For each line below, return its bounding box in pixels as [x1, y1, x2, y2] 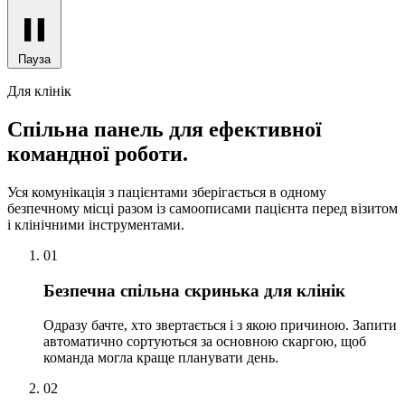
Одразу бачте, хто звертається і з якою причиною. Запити [43, 334, 397, 350]
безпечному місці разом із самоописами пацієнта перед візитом [7, 216, 398, 232]
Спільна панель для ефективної [7, 133, 322, 157]
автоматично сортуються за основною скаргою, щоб [43, 350, 366, 366]
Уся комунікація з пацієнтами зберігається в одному [7, 200, 326, 216]
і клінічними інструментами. [7, 232, 184, 249]
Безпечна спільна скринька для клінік [43, 297, 345, 316]
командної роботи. [7, 157, 188, 182]
